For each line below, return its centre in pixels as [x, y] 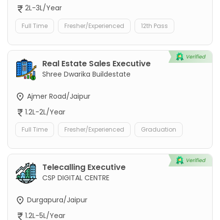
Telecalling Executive [84, 167]
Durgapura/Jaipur [56, 200]
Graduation [159, 129]
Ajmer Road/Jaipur [58, 96]
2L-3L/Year [43, 8]
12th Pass [154, 26]
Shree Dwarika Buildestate [86, 74]
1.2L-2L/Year [45, 112]
